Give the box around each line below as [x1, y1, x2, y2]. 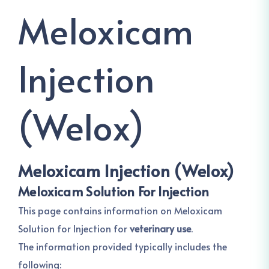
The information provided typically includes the [18, 240, 227, 253]
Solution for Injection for [18, 222, 130, 235]
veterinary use [130, 222, 191, 235]
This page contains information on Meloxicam [18, 204, 222, 217]
